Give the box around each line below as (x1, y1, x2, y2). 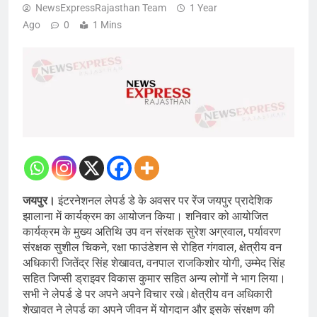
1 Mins (93, 19, 122, 31)
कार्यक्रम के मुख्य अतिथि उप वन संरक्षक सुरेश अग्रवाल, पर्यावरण (23, 225, 281, 239)
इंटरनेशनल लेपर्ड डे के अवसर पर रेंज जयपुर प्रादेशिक (58, 194, 272, 208)
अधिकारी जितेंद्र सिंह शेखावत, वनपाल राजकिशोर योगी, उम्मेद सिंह (23, 256, 285, 270)
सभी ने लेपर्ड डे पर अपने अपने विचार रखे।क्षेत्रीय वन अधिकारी (23, 287, 272, 301)
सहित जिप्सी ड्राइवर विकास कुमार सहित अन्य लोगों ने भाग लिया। (23, 272, 286, 286)
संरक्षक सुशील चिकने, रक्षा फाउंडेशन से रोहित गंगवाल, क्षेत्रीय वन (23, 241, 282, 255)
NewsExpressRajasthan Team (35, 2, 166, 14)
